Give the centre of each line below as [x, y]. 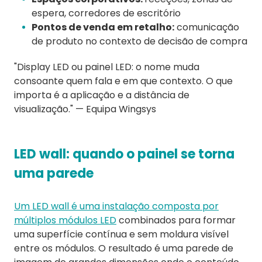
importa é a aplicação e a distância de [102, 95]
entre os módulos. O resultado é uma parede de [124, 249]
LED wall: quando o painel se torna [124, 154]
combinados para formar [176, 220]
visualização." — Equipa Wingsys [85, 109]
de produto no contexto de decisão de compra [139, 42]
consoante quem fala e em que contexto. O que [123, 81]
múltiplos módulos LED [65, 220]
